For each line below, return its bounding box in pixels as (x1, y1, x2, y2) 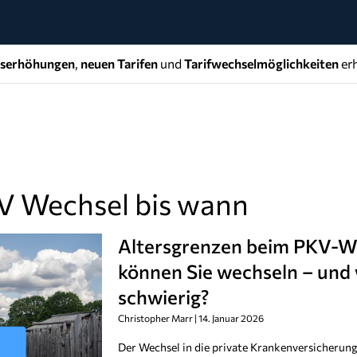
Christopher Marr (118, 312, 194, 324)
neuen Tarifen (78, 56, 158, 71)
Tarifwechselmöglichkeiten (184, 56, 339, 71)
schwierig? (118, 285, 209, 308)
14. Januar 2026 (197, 312, 264, 324)
